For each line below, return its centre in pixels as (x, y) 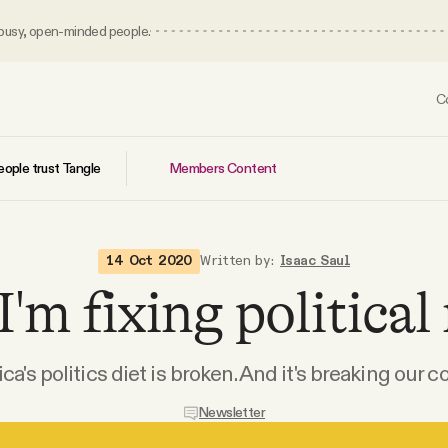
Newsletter (232, 412)
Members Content (223, 168)
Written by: (237, 260)
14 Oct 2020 (149, 260)
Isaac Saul (315, 260)
